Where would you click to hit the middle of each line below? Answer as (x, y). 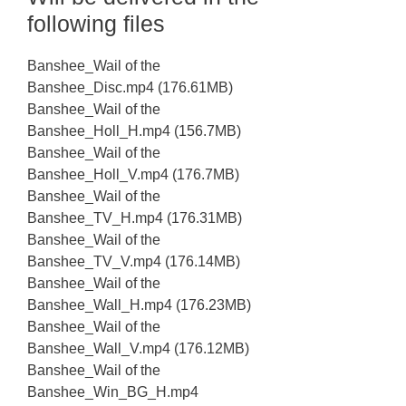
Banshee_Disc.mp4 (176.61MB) (130, 87)
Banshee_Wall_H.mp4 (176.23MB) (139, 304)
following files (96, 23)
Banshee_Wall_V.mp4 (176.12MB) (138, 348)
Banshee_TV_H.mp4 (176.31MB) (135, 217)
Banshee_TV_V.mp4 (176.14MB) (134, 261)
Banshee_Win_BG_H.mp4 (113, 391)
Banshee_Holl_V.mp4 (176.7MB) (133, 174)
